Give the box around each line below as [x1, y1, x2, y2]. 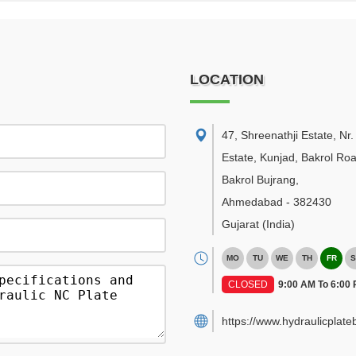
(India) [262, 218, 295, 230]
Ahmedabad [222, 195, 283, 208]
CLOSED [228, 279, 268, 290]
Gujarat [222, 218, 259, 230]
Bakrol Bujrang [222, 173, 296, 186]
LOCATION [190, 72, 264, 87]
